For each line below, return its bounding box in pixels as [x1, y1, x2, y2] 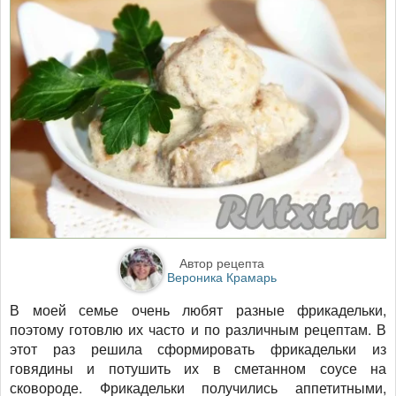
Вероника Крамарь [167, 267, 277, 286]
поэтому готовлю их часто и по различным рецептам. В [10, 318, 386, 339]
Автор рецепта [179, 253, 264, 271]
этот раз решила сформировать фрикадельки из [10, 338, 386, 359]
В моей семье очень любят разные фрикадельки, [10, 299, 386, 320]
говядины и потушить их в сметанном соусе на [10, 357, 386, 378]
